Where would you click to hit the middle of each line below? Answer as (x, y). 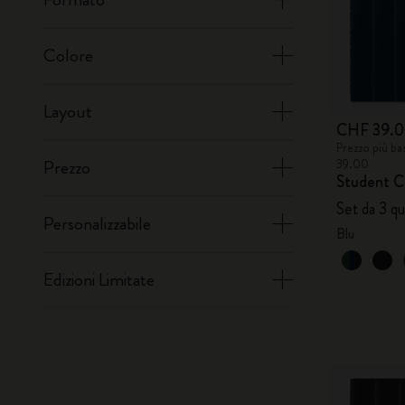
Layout (68, 112)
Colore (68, 56)
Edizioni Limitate (99, 280)
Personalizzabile (97, 224)
